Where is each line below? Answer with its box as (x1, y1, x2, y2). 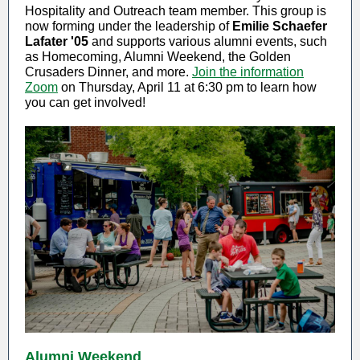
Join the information (192, 65, 304, 79)
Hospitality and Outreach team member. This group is (25, 4, 326, 18)
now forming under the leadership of (25, 19, 232, 33)
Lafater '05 (25, 35, 88, 48)
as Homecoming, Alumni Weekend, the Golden (25, 50, 291, 63)
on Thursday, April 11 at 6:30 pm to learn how (58, 80, 317, 94)
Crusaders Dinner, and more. (25, 65, 192, 79)
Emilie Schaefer (232, 19, 327, 33)
